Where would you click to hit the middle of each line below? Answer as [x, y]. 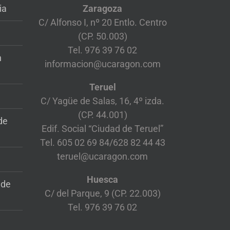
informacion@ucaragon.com [102, 64]
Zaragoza [103, 8]
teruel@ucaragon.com [103, 156]
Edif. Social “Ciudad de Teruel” [103, 128]
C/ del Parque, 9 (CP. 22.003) [102, 193]
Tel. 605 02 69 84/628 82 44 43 [102, 142]
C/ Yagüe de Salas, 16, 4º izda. [103, 101]
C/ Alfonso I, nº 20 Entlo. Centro [102, 22]
